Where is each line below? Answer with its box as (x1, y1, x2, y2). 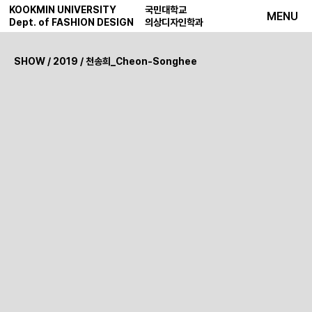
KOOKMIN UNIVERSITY (9, 4, 116, 15)
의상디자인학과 (145, 17, 203, 28)
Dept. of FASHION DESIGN (9, 17, 134, 28)
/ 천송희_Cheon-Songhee (78, 56, 197, 67)
